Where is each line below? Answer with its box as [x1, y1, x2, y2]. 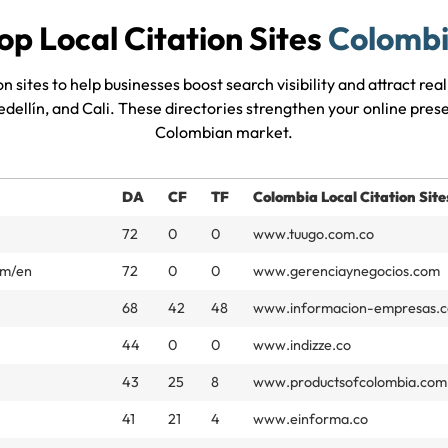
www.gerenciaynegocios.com [253, 262, 440, 281]
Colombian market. [155, 122, 293, 142]
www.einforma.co [253, 410, 368, 429]
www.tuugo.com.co [253, 225, 374, 244]
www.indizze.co [253, 336, 351, 355]
